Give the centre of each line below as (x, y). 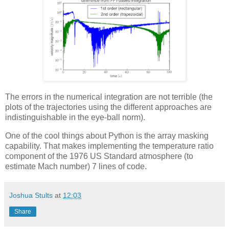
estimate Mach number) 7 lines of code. (76, 167)
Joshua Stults (31, 196)
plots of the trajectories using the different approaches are (108, 107)
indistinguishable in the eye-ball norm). (75, 118)
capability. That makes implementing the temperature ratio (109, 146)
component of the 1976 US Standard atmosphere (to (99, 156)
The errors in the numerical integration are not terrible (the (109, 97)
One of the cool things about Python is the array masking (107, 136)
